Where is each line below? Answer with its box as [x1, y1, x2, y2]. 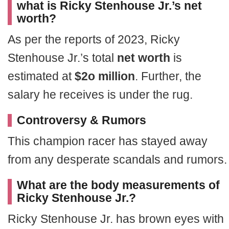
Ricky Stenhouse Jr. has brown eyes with [8, 212, 224, 225]
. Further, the [135, 70, 201, 83]
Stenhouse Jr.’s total [8, 51, 117, 64]
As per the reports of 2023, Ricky [8, 33, 180, 46]
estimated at [8, 70, 75, 83]
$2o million [75, 70, 135, 83]
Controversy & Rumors [17, 113, 146, 127]
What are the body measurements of [17, 178, 220, 192]
